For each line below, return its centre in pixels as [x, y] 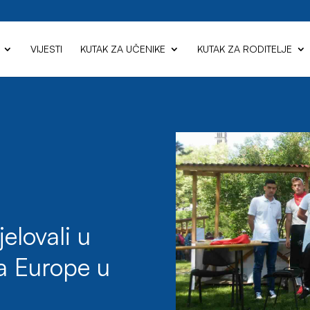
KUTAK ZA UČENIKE [122, 49]
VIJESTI [46, 49]
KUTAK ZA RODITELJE [244, 49]
